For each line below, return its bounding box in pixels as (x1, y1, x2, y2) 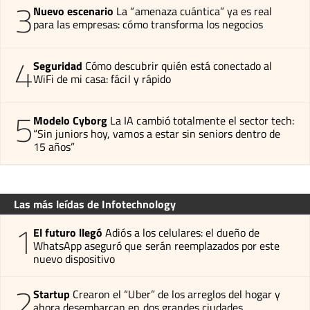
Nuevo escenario (33, 2, 114, 19)
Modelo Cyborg (33, 111, 108, 129)
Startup (33, 285, 71, 302)
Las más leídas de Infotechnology (14, 195, 176, 212)
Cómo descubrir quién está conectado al (85, 57, 273, 74)
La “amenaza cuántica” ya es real (116, 2, 273, 19)
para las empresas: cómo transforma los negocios (33, 15, 264, 33)
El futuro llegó (33, 224, 103, 241)
